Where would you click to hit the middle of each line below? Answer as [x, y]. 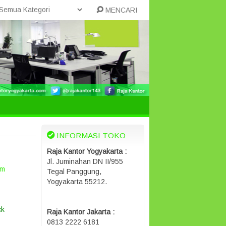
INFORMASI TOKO [90, 135]
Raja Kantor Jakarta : [81, 212]
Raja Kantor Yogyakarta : [87, 151]
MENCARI [120, 10]
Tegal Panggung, [74, 172]
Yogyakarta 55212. [77, 182]
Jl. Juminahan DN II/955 [85, 161]
